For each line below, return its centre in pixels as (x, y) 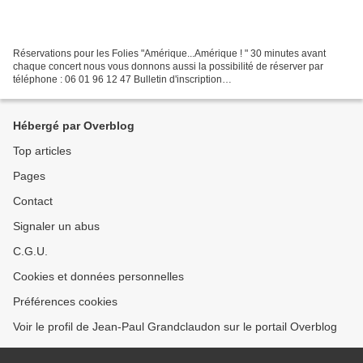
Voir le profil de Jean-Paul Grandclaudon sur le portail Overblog (175, 327)
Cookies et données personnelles (98, 277)
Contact (33, 201)
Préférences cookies (65, 302)
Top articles (42, 151)
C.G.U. (30, 252)
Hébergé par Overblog (74, 126)
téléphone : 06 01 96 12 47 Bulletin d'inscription (117, 80)
